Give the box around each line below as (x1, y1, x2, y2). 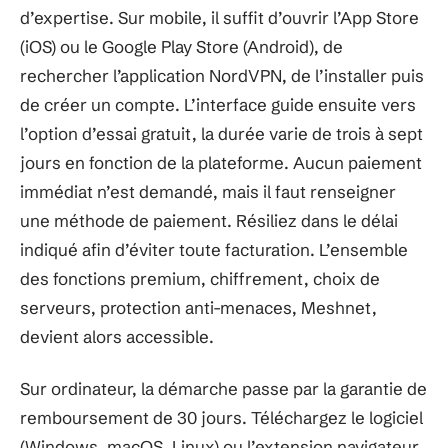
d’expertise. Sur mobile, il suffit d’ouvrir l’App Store (20, 7, 419, 28)
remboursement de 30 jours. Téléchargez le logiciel (20, 406, 423, 428)
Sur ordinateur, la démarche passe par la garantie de (20, 377, 427, 399)
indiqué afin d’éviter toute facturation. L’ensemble (20, 239, 408, 260)
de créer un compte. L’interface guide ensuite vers (20, 94, 416, 115)
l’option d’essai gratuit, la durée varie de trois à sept (20, 123, 423, 144)
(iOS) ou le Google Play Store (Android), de (20, 36, 343, 57)
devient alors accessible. (20, 326, 214, 347)
